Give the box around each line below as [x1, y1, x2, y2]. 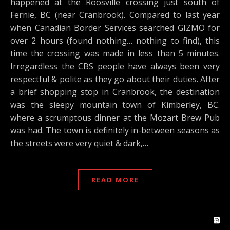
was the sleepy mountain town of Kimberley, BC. [10, 99, 220, 110]
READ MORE [91, 175, 139, 184]
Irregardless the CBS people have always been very [10, 61, 220, 72]
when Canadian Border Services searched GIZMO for [10, 22, 220, 33]
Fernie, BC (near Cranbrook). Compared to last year [10, 9, 220, 21]
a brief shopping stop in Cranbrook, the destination [10, 86, 220, 98]
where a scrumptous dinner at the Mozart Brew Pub [10, 112, 220, 123]
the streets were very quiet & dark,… [10, 138, 148, 149]
